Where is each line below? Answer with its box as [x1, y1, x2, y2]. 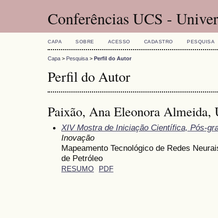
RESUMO [61, 164, 94, 173]
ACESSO [108, 39, 130, 44]
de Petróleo [61, 153, 103, 163]
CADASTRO [144, 39, 173, 44]
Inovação [61, 132, 94, 143]
